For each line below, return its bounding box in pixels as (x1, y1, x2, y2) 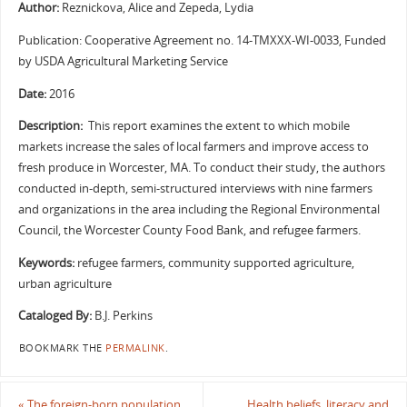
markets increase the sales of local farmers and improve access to (17, 139, 369, 155)
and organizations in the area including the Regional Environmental (17, 202, 380, 218)
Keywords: (17, 254, 74, 271)
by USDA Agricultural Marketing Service (17, 54, 228, 70)
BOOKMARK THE (18, 342, 106, 355)
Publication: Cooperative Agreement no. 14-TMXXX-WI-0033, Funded (17, 33, 386, 49)
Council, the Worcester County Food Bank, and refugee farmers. (17, 223, 361, 239)
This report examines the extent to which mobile (84, 118, 350, 134)
